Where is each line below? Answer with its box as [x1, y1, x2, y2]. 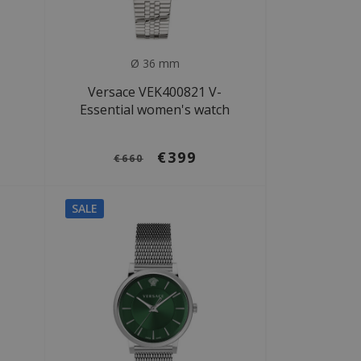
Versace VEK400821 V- [88, 82, 222, 101]
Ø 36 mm [127, 55, 183, 71]
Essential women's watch [80, 100, 230, 118]
